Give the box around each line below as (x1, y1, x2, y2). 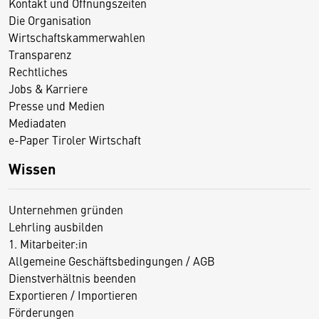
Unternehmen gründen (9, 201, 123, 217)
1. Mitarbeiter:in (9, 235, 88, 251)
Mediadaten (9, 114, 66, 130)
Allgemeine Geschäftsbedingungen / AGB (9, 252, 215, 268)
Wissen (9, 157, 56, 179)
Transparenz (9, 46, 71, 62)
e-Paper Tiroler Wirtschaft (9, 131, 141, 147)
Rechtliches (9, 63, 68, 79)
